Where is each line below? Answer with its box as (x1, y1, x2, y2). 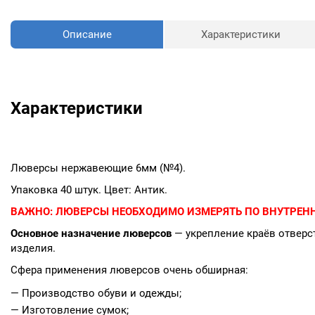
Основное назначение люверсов (11, 226, 172, 240)
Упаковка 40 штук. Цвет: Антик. (11, 183, 167, 196)
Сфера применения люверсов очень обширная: (11, 263, 248, 276)
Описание (62, 27, 112, 41)
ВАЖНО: (11, 205, 53, 218)
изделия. (11, 241, 56, 255)
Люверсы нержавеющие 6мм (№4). (11, 161, 186, 174)
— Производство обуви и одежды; (11, 286, 181, 300)
